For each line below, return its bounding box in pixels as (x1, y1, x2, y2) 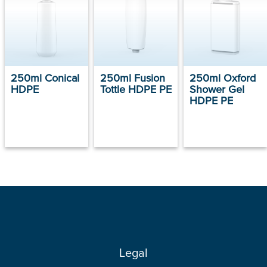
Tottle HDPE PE (100, 82, 172, 97)
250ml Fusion (100, 70, 165, 85)
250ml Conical (11, 70, 79, 85)
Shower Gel (190, 82, 244, 97)
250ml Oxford (190, 70, 256, 85)
